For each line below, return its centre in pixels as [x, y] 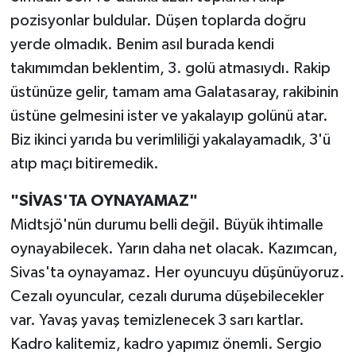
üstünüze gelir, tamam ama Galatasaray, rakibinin [174, 93]
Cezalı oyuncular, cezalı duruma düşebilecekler [167, 297]
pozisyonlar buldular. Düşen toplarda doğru [158, 21]
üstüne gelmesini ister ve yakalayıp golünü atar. [169, 116]
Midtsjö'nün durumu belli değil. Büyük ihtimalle [166, 225]
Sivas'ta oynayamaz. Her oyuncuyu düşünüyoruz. [177, 273]
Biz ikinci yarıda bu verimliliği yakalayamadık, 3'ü [170, 140]
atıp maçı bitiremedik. [84, 164]
